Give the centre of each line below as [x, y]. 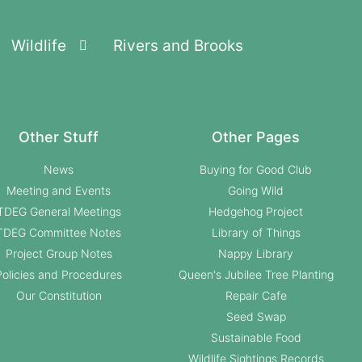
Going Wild [256, 191]
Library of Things [256, 233]
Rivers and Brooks [178, 46]
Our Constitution [59, 296]
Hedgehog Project [256, 212]
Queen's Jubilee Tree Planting [256, 275]
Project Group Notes [59, 254]
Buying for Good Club [256, 170]
